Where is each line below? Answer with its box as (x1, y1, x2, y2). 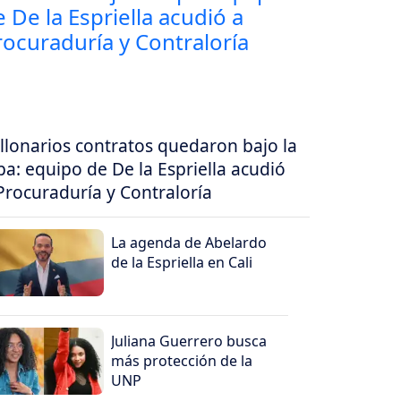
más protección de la (111, 351, 253, 371)
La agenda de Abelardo (111, 233, 268, 253)
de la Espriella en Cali (111, 252, 253, 273)
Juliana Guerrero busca (111, 331, 268, 352)
